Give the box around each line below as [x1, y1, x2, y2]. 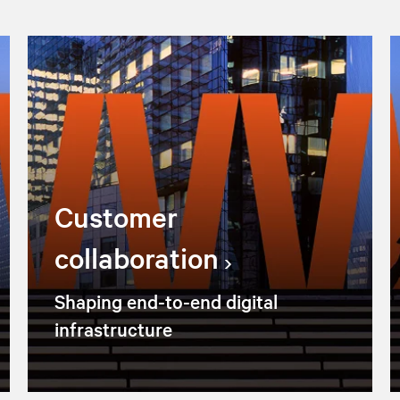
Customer [54, 197, 178, 235]
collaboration [54, 238, 219, 276]
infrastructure [54, 315, 172, 341]
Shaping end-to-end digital [54, 287, 278, 313]
